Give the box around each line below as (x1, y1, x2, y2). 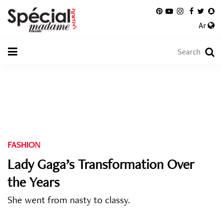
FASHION (7, 139, 40, 150)
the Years (7, 173, 59, 191)
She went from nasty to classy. (7, 193, 130, 206)
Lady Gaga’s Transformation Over (7, 155, 194, 173)
